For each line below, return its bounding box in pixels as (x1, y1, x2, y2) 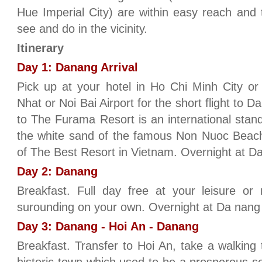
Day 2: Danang (17, 165, 98, 178)
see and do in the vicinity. (17, 22, 147, 35)
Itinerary (17, 42, 64, 54)
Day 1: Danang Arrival (17, 61, 138, 74)
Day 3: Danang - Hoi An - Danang (17, 220, 199, 233)
